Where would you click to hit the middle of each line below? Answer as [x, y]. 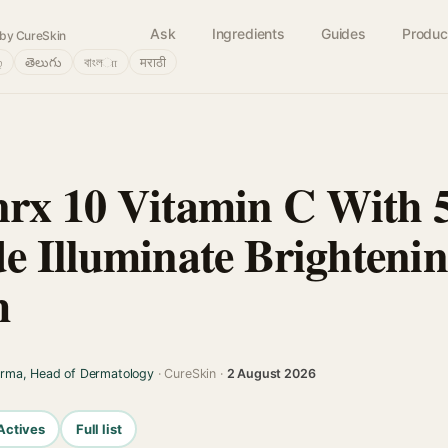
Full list [98, 428]
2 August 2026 [271, 373]
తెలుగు [43, 62]
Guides [343, 33]
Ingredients [248, 33]
